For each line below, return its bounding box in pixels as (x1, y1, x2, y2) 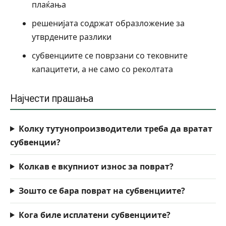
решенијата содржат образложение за (32, 17, 185, 29)
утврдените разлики (32, 31, 111, 42)
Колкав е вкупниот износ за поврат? (18, 160, 174, 172)
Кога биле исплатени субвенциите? (18, 209, 171, 220)
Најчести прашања (10, 92, 93, 104)
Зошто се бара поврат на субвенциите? (18, 185, 185, 196)
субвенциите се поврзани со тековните (32, 49, 188, 61)
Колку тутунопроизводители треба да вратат (18, 123, 212, 134)
